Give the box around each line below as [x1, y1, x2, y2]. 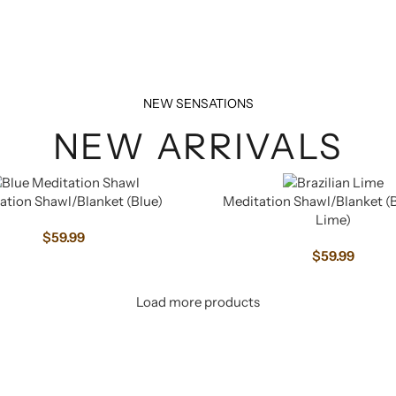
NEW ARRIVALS [52, 124, 344, 168]
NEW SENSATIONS [142, 95, 254, 111]
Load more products [136, 293, 260, 310]
